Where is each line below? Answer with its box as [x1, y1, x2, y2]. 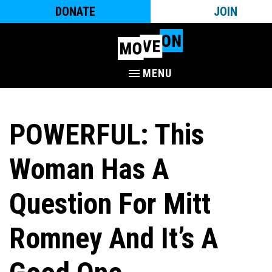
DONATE [55, 4, 95, 19]
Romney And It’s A [9, 221, 219, 256]
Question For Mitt [9, 186, 211, 221]
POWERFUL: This [9, 117, 204, 152]
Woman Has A [9, 152, 169, 186]
